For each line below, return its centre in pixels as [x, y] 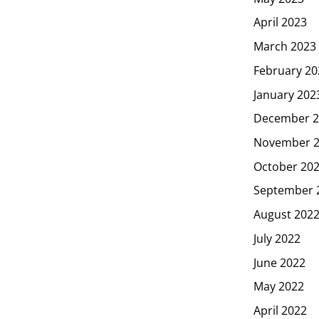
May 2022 [279, 287]
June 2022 [279, 262]
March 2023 [285, 46]
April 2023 [280, 22]
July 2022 [277, 238]
